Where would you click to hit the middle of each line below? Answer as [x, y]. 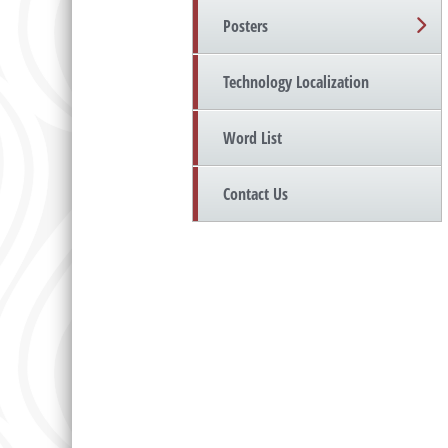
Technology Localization [296, 82]
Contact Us [255, 194]
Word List [252, 138]
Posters [245, 26]
